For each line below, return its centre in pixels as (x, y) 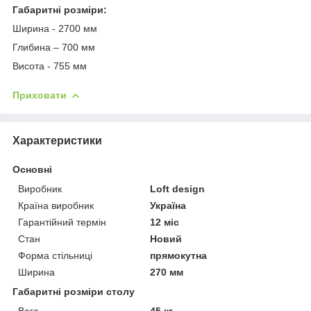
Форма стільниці (55, 255)
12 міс (165, 222)
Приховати (40, 95)
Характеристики (57, 140)
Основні (32, 169)
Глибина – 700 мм (54, 47)
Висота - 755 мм (50, 66)
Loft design (178, 188)
